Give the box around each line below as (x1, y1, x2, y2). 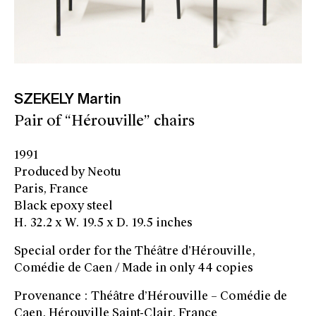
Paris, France (14, 181, 88, 197)
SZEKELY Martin (14, 93, 121, 108)
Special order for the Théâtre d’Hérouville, (14, 243, 255, 259)
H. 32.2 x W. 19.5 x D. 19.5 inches (14, 215, 193, 231)
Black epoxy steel (14, 198, 113, 214)
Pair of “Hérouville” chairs (14, 111, 195, 130)
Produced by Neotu (14, 164, 121, 180)
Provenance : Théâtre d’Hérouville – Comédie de (14, 288, 287, 304)
